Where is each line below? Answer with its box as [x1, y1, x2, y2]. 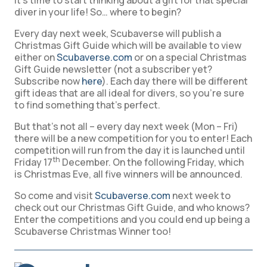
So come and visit [14, 189, 95, 203]
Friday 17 [14, 156, 52, 169]
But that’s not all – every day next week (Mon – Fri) [14, 120, 238, 133]
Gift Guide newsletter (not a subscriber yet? [14, 63, 212, 76]
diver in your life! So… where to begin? [14, 5, 181, 19]
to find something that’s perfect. [14, 98, 160, 112]
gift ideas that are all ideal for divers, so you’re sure [14, 86, 244, 100]
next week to [170, 189, 231, 203]
